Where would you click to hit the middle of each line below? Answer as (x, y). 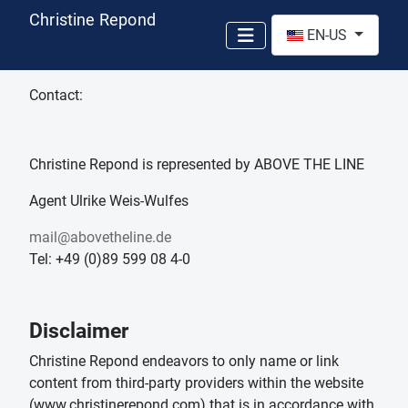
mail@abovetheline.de (100, 238)
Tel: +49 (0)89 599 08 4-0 (110, 260)
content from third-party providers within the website (196, 383)
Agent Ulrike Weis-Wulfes (109, 201)
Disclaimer (79, 331)
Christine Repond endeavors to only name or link (184, 362)
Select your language (338, 24)
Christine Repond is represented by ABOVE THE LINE (197, 165)
